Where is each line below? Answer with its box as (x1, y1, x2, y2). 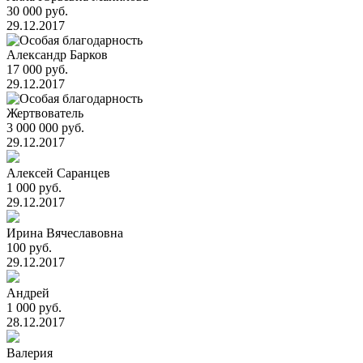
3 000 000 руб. (6, 121, 84, 135)
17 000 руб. (6, 62, 68, 76)
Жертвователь (6, 106, 83, 120)
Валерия (6, 346, 53, 360)
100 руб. (6, 241, 52, 254)
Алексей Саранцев (6, 166, 110, 180)
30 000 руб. (6, 4, 68, 18)
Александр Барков (6, 48, 108, 62)
